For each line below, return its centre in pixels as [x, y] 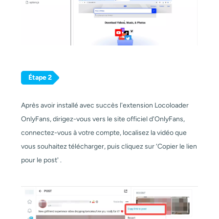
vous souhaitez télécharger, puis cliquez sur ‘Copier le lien [109, 147]
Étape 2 [40, 78]
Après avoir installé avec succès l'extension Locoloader [105, 106]
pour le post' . [41, 160]
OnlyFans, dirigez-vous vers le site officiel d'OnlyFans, [103, 119]
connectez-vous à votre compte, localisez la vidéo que [104, 133]
